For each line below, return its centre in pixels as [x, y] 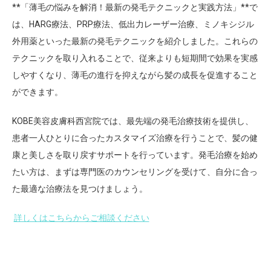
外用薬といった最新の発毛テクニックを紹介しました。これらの [135, 41]
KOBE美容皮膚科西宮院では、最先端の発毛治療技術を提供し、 [133, 121]
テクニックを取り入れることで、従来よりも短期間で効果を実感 [135, 58]
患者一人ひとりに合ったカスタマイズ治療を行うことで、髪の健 [135, 138]
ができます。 [38, 92]
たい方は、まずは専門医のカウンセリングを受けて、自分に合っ [135, 172]
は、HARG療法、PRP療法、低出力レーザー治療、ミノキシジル [133, 24]
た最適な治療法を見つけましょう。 [80, 189]
